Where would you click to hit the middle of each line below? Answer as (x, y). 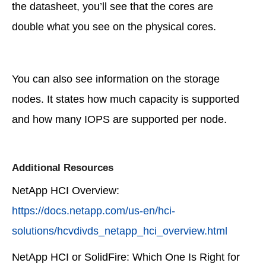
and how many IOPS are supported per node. (119, 119)
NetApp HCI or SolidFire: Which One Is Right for (126, 257)
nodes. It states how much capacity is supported (126, 99)
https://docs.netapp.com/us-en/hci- (94, 210)
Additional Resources (63, 167)
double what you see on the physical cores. (114, 26)
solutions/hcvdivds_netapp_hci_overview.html (120, 231)
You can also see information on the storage (116, 79)
